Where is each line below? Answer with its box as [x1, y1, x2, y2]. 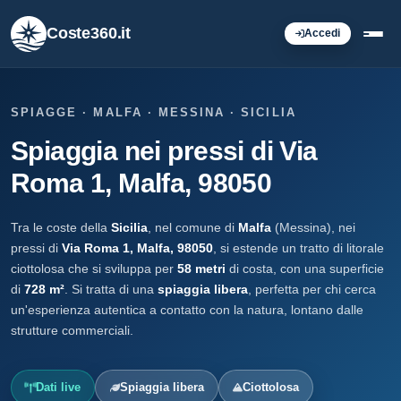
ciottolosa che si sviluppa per [11, 261, 177, 276]
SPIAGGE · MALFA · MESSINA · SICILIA [11, 106, 296, 119]
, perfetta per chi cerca [248, 282, 376, 296]
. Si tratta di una [64, 282, 158, 296]
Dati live [36, 380, 81, 394]
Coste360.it [47, 24, 132, 42]
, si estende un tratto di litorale [213, 241, 384, 255]
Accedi [304, 28, 340, 38]
